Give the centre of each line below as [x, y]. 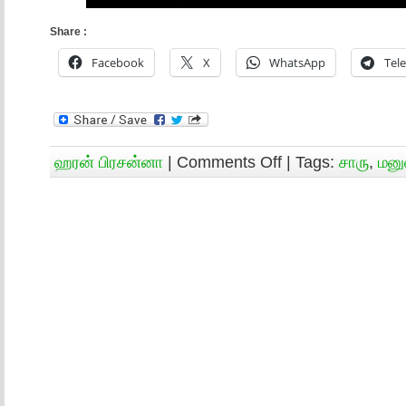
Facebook [118, 62]
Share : [68, 31]
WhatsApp [297, 62]
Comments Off [229, 161]
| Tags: [310, 161]
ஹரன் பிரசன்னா [109, 161]
